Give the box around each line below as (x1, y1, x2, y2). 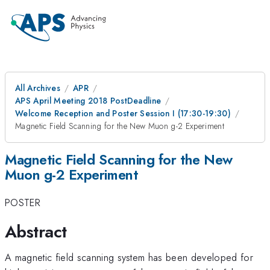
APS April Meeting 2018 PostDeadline (15, 95, 162, 107)
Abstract (5, 219, 67, 244)
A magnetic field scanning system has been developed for (5, 250, 254, 265)
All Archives (15, 82, 60, 94)
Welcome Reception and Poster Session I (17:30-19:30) (15, 107, 231, 119)
